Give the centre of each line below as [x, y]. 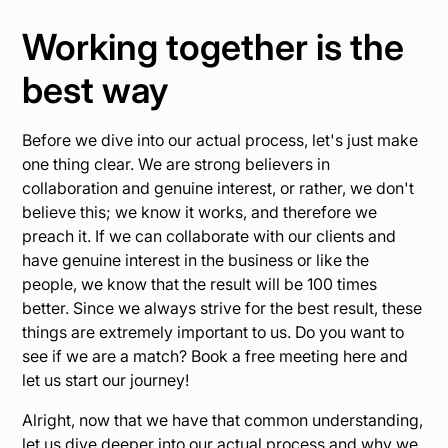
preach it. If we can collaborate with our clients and [209, 236]
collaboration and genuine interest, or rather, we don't [218, 188]
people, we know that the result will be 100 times [200, 284]
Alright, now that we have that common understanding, [223, 420]
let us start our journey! [106, 380]
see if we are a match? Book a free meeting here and [215, 356]
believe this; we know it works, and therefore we [200, 212]
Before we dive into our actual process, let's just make [220, 140]
